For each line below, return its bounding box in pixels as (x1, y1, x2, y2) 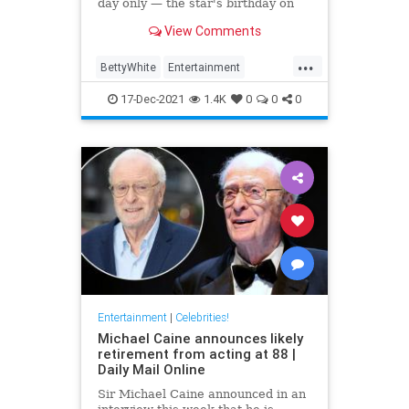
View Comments (161, 22, 261, 39)
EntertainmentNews (100, 89, 201, 104)
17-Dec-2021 (118, 91, 184, 108)
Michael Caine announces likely (97, 329, 303, 347)
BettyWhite (100, 60, 156, 75)
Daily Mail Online (97, 360, 205, 378)
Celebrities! (174, 309, 229, 324)
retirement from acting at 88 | (97, 344, 296, 362)
